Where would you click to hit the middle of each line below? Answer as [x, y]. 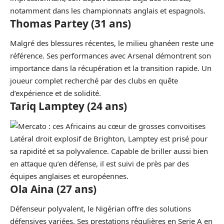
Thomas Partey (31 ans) [70, 23]
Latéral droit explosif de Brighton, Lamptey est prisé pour [109, 138]
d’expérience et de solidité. [55, 93]
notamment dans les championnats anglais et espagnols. [108, 10]
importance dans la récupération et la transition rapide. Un [111, 68]
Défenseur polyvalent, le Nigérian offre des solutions [100, 208]
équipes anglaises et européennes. [69, 176]
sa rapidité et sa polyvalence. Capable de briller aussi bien [109, 151]
